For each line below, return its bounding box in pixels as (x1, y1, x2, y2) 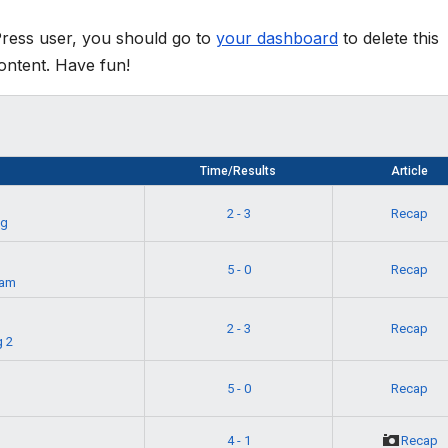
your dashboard (216, 28, 338, 49)
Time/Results (200, 164, 276, 179)
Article (390, 164, 428, 179)
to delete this (338, 28, 439, 49)
